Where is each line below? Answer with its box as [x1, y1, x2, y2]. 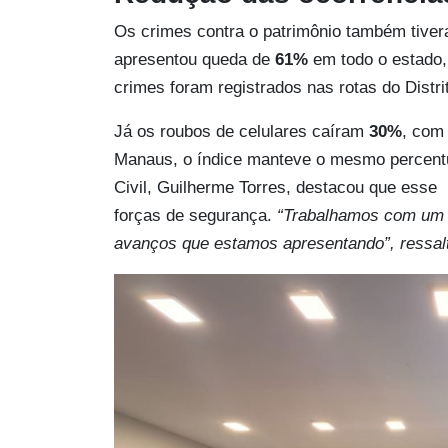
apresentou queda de [114, 49, 275, 69]
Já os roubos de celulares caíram [114, 121, 369, 141]
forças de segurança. [114, 205, 277, 225]
